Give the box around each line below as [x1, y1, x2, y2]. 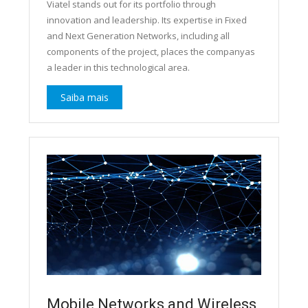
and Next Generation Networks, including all [46, 29, 230, 42]
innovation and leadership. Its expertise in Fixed [46, 13, 247, 26]
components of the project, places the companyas [46, 45, 255, 58]
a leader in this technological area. [46, 60, 190, 74]
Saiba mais [60, 90, 109, 104]
